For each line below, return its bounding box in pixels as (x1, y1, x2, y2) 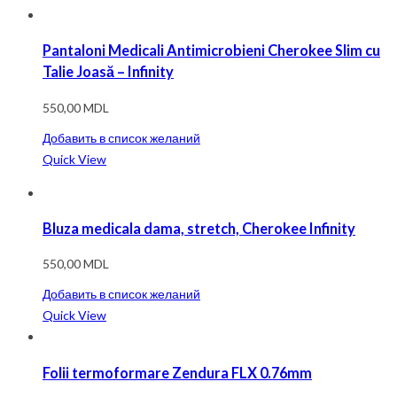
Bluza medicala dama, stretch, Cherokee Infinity (43, 220, 355, 237)
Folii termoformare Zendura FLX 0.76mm (43, 363, 312, 381)
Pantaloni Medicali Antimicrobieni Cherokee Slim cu (43, 42, 380, 59)
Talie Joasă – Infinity (43, 63, 174, 81)
